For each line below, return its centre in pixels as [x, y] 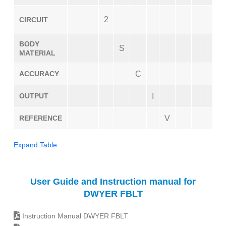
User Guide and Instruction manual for [113, 182]
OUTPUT [34, 96]
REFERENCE [41, 118]
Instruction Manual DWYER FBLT [74, 216]
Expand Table [35, 145]
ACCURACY [39, 74]
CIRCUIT [34, 20]
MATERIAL [37, 53]
